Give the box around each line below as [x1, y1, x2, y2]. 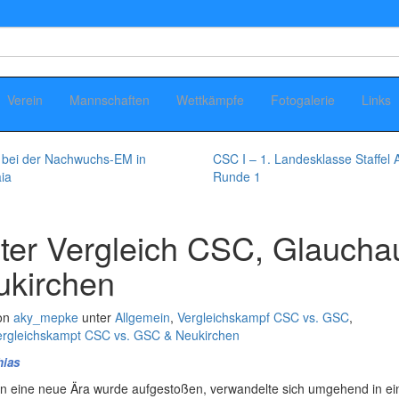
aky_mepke [12, 308, 78, 327]
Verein [7, 91, 43, 110]
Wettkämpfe [176, 91, 244, 110]
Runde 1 [213, 167, 261, 186]
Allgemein [114, 308, 170, 327]
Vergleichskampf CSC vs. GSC [176, 308, 349, 327]
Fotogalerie [271, 91, 335, 110]
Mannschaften [69, 91, 150, 110]
